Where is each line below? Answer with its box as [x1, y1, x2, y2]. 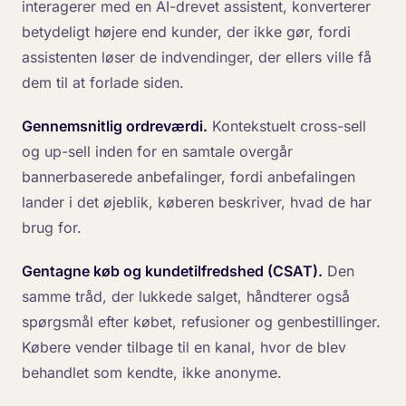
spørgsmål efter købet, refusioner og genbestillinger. [22, 313, 381, 331]
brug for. [22, 218, 82, 237]
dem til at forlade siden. [22, 73, 184, 92]
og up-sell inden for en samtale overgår [22, 142, 293, 160]
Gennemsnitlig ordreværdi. [22, 117, 208, 135]
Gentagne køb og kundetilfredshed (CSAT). [22, 262, 323, 280]
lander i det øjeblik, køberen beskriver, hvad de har [22, 193, 372, 211]
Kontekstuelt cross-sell [208, 117, 366, 135]
